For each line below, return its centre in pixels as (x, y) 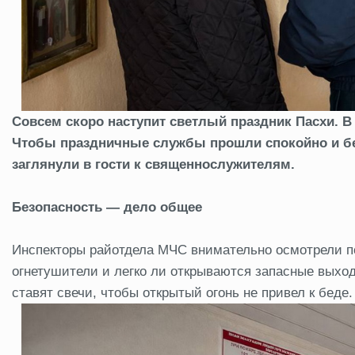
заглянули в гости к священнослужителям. (153, 165)
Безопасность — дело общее (107, 208)
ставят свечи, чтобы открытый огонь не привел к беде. (182, 293)
